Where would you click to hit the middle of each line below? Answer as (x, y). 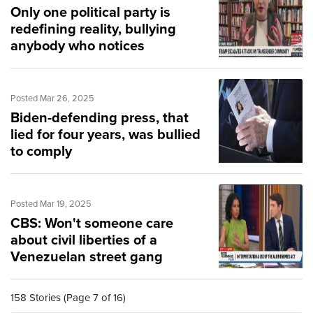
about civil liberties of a (84, 241)
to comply (41, 152)
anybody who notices (78, 46)
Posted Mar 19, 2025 (51, 204)
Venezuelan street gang (87, 257)
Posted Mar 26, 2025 (52, 99)
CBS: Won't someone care (92, 224)
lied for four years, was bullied (105, 135)
